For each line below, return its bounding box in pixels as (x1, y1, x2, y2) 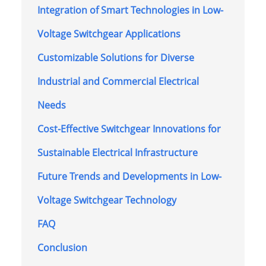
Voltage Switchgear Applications (37, 27, 180, 40)
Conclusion (37, 240, 87, 254)
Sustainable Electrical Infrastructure (37, 145, 198, 159)
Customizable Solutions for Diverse (37, 50, 194, 64)
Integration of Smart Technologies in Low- (37, 3, 223, 17)
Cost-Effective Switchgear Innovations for (37, 122, 221, 135)
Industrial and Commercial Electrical (37, 74, 199, 88)
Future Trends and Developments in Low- (37, 169, 221, 183)
